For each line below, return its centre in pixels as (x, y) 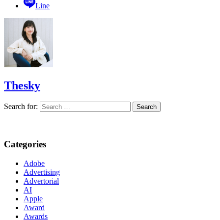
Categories (25, 144)
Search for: (21, 107)
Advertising (42, 172)
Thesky (22, 85)
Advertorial (41, 181)
